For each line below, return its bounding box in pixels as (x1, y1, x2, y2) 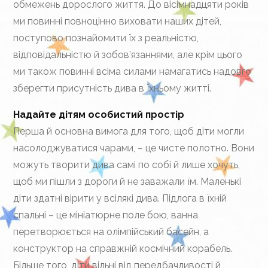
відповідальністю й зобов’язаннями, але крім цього (13, 49, 243, 60)
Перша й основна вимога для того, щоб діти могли (13, 126, 245, 137)
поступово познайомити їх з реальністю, (13, 32, 199, 44)
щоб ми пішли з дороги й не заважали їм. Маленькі (13, 176, 242, 187)
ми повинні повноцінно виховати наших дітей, (13, 16, 222, 27)
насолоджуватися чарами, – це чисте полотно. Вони (13, 142, 255, 154)
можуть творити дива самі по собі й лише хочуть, (13, 159, 240, 170)
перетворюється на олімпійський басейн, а (13, 226, 209, 237)
